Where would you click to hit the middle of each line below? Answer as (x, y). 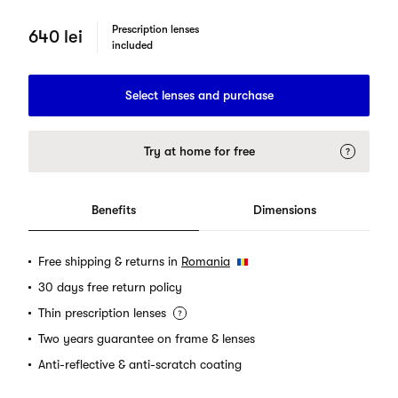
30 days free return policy (110, 287)
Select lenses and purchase (199, 95)
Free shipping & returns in (108, 261)
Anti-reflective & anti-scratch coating (140, 364)
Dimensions (284, 210)
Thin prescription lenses (102, 313)
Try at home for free (199, 151)
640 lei (56, 37)
